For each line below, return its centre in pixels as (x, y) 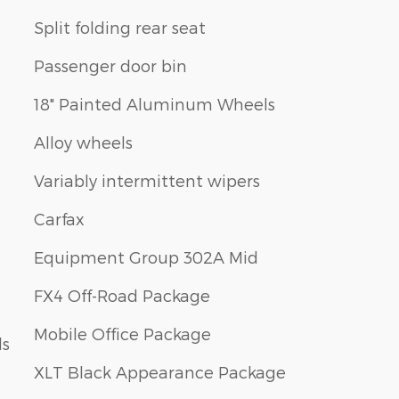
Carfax (59, 218)
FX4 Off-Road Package (122, 295)
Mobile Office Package (122, 333)
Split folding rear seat (120, 27)
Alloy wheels (83, 142)
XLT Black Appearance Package (160, 371)
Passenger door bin (110, 65)
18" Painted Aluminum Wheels (155, 103)
